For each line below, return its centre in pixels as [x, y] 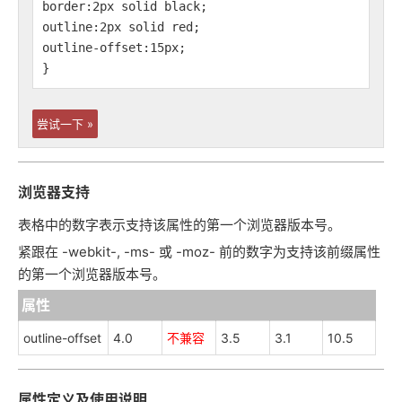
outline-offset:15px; [114, 48]
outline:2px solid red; [121, 27]
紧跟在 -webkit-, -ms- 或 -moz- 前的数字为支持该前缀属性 [199, 252]
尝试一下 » [65, 124]
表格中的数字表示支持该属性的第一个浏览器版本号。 [179, 225]
